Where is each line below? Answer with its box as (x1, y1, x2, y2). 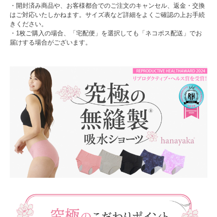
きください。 (10, 20, 47, 28)
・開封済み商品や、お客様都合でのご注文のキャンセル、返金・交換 (10, 1, 205, 9)
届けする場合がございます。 (10, 38, 92, 46)
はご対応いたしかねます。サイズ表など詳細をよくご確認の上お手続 (10, 11, 205, 18)
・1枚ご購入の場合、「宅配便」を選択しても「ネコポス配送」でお (10, 29, 202, 37)
